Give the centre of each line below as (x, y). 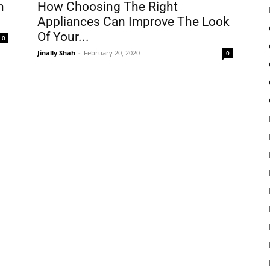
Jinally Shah (56, 53)
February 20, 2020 (112, 53)
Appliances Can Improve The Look (133, 22)
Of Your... (63, 37)
